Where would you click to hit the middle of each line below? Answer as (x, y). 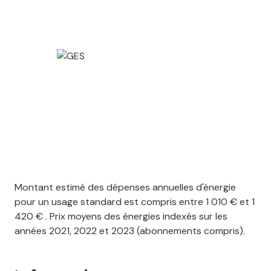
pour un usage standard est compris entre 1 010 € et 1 (135, 202)
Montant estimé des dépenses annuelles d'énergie (125, 188)
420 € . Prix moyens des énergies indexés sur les (121, 217)
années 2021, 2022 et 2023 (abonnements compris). (130, 231)
